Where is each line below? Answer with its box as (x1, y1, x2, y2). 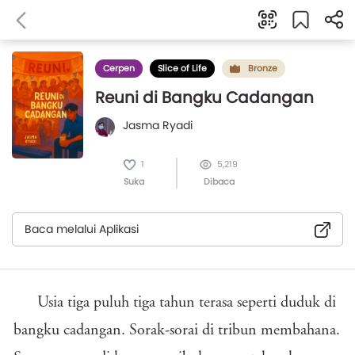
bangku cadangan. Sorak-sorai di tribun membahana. (13, 323, 340, 338)
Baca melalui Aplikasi (25, 221, 139, 237)
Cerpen (103, 62, 135, 74)
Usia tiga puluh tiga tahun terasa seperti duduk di (37, 295, 336, 311)
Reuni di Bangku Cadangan (95, 86, 314, 109)
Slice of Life (158, 62, 207, 74)
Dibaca (203, 175, 235, 188)
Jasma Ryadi (123, 117, 193, 133)
